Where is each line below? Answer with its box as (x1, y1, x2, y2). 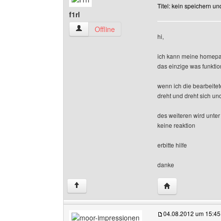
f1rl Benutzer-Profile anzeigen (75, 24, 167, 34)
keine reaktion (157, 121, 195, 129)
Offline (95, 24, 115, 34)
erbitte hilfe (157, 141, 187, 149)
